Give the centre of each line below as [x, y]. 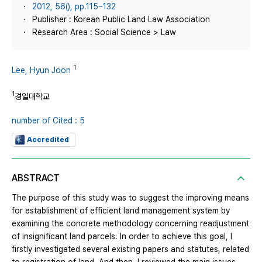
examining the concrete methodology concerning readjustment [130, 224]
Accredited [48, 140]
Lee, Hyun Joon [41, 70]
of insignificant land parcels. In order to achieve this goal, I [122, 237]
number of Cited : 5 [48, 121]
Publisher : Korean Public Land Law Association [121, 19]
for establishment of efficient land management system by [121, 211]
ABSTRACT [36, 178]
